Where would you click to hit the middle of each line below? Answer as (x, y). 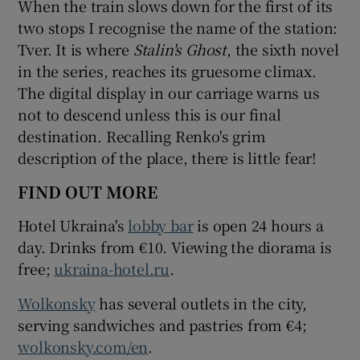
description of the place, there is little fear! (168, 157)
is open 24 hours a (258, 225)
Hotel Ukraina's (73, 225)
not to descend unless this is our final (149, 114)
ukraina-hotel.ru (112, 268)
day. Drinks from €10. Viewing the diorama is (175, 246)
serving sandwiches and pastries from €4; (162, 324)
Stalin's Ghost (180, 49)
